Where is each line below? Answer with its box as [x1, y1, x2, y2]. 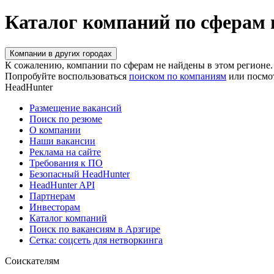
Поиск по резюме [29, 113, 102, 124]
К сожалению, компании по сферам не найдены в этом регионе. [5, 59, 273, 70]
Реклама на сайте [29, 146, 101, 157]
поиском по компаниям [129, 70, 226, 81]
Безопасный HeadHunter [29, 168, 130, 179]
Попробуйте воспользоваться [5, 70, 127, 81]
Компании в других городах [10, 48, 112, 58]
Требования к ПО [29, 157, 103, 168]
